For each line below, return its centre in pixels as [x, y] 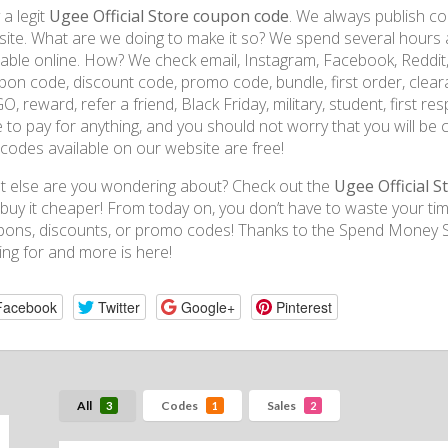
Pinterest [303, 306]
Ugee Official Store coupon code [169, 16]
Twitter [118, 306]
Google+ [207, 306]
